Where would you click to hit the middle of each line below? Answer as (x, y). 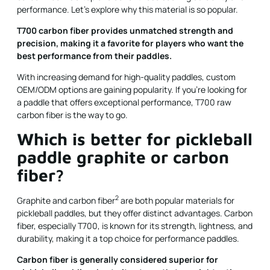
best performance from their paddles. (94, 55)
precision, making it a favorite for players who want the (130, 43)
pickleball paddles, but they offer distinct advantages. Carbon (135, 213)
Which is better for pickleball (135, 139)
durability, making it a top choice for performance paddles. (128, 238)
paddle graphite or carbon (123, 157)
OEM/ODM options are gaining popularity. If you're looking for (132, 90)
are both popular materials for (177, 200)
